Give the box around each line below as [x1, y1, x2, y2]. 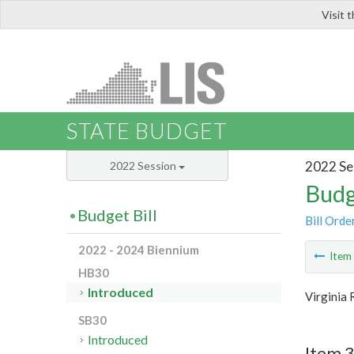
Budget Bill [77, 205, 157, 225]
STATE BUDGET [66, 118, 227, 145]
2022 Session [110, 159, 179, 173]
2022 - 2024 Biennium [78, 243, 199, 258]
